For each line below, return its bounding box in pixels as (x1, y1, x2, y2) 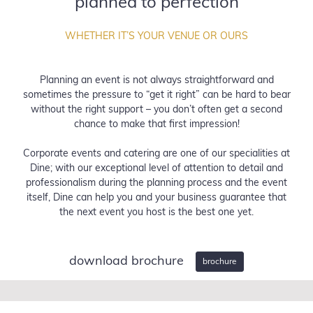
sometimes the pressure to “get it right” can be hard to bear (22, 90, 291, 101)
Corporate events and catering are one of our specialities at (23, 149, 290, 160)
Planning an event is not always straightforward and (39, 75, 274, 87)
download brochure (69, 255, 187, 269)
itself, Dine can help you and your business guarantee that (27, 193, 286, 204)
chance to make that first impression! (73, 119, 240, 131)
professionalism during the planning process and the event (26, 178, 287, 189)
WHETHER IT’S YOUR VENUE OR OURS (65, 31, 248, 43)
